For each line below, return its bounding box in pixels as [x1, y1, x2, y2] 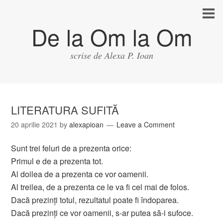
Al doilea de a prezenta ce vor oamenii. [11, 168, 149, 180]
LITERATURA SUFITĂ [11, 102, 119, 117]
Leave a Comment [116, 119, 175, 129]
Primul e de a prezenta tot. [11, 155, 104, 167]
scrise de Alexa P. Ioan [70, 49, 153, 61]
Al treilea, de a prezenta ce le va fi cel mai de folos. [11, 181, 190, 193]
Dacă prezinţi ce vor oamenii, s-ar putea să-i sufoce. [11, 207, 194, 219]
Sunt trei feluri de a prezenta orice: [11, 142, 132, 154]
